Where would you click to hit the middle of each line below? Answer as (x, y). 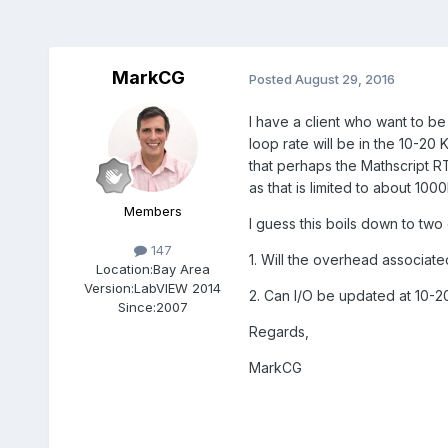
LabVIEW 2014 (178, 288)
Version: (109, 288)
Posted (271, 78)
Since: (136, 307)
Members (152, 211)
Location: (124, 269)
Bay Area (181, 269)
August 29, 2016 (344, 78)
